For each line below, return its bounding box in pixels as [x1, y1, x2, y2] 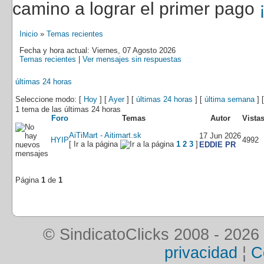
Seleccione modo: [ [15, 95, 84, 104]
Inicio [19, 29, 38, 38]
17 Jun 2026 [199, 131, 241, 140]
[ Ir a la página [69, 140, 120, 148]
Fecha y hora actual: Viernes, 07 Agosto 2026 [19, 46, 176, 55]
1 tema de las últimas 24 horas [15, 105, 121, 114]
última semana [204, 95, 255, 104]
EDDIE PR [199, 140, 236, 149]
